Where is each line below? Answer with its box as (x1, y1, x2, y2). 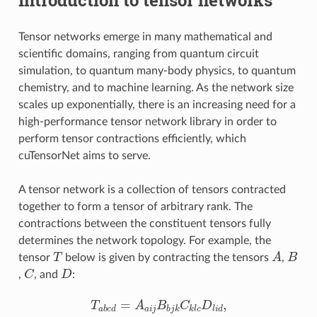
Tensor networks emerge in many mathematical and (18, 30, 272, 42)
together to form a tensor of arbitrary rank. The (18, 200, 253, 212)
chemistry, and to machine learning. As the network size (18, 81, 294, 93)
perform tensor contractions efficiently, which (18, 132, 246, 144)
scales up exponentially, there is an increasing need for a (18, 98, 296, 110)
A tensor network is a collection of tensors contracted (18, 183, 286, 195)
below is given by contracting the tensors (62, 251, 272, 263)
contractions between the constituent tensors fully (18, 217, 271, 229)
